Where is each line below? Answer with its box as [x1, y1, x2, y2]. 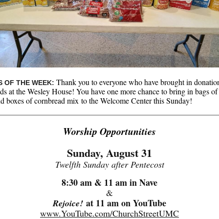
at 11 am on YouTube [83, 197, 166, 209]
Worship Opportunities [63, 124, 156, 138]
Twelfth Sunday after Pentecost [55, 158, 164, 170]
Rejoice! [53, 197, 83, 209]
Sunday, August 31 [67, 145, 152, 161]
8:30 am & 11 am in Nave [62, 176, 157, 189]
